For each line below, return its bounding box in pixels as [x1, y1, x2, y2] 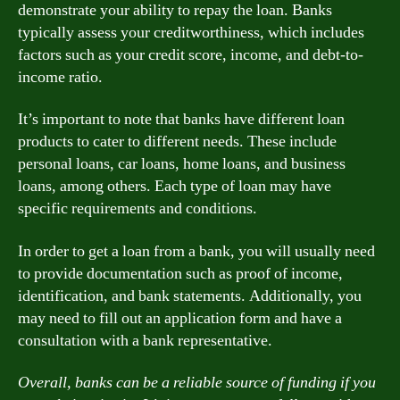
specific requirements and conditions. [18, 198, 257, 219]
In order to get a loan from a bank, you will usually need [18, 240, 375, 262]
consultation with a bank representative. [18, 329, 272, 351]
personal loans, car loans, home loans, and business [18, 154, 346, 174]
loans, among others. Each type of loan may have [18, 176, 331, 196]
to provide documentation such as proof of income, [18, 262, 343, 284]
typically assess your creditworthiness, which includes [18, 21, 364, 43]
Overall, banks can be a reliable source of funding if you [18, 372, 376, 393]
